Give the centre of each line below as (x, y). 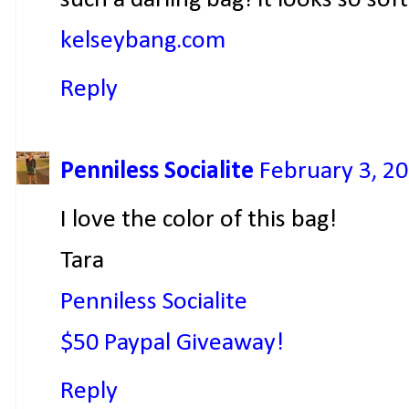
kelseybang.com (143, 41)
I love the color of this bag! (199, 220)
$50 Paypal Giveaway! (172, 343)
